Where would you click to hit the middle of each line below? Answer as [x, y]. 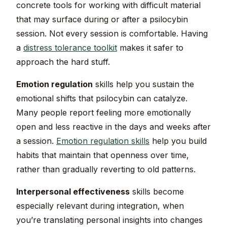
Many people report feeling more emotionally [104, 113]
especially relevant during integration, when [100, 206]
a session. [36, 141]
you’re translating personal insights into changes [109, 220]
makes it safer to [150, 48]
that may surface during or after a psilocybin [102, 20]
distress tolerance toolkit [70, 48]
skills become [157, 192]
